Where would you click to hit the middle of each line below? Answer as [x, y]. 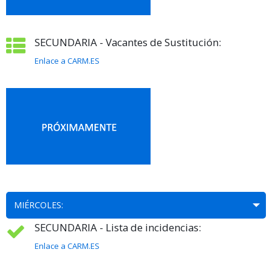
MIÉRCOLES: [39, 205]
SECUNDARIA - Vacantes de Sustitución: [128, 42]
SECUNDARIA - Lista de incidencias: [118, 228]
